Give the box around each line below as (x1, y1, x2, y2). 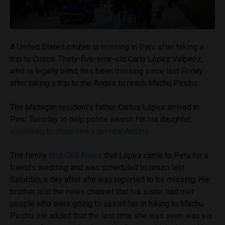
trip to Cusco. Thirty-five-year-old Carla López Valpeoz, (10, 54, 203, 64)
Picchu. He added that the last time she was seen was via (10, 211, 212, 221)
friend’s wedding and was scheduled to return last (10, 163, 184, 173)
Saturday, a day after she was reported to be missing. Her (10, 175, 211, 185)
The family (10, 151, 49, 161)
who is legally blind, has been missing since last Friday (10, 66, 203, 76)
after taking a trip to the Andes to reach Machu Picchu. (10, 78, 198, 88)
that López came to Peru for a (102, 151, 208, 161)
